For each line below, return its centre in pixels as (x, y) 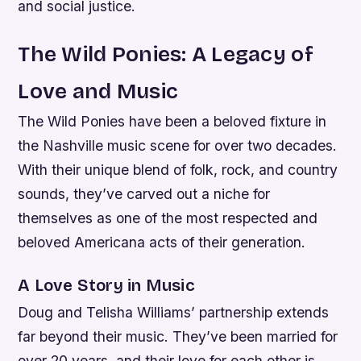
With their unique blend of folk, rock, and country (178, 170)
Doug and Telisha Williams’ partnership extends (174, 313)
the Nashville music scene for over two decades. (178, 146)
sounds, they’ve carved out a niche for (144, 194)
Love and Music (98, 91)
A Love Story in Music (106, 286)
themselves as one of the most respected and (168, 218)
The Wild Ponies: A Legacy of (166, 54)
